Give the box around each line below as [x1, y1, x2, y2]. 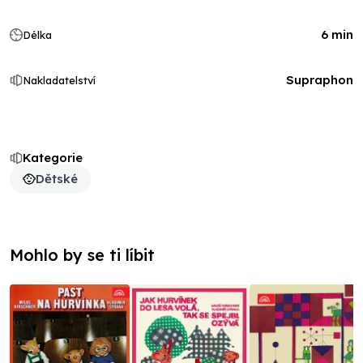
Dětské [36, 171, 78, 186]
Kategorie [23, 150, 83, 165]
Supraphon [286, 72, 353, 88]
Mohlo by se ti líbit [10, 245, 155, 265]
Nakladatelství [23, 74, 96, 87]
